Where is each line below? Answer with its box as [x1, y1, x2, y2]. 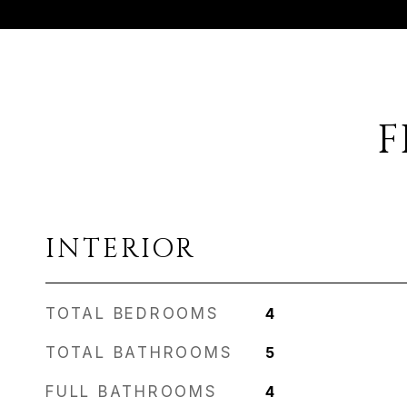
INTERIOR [45, 232, 196, 267]
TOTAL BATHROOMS [45, 343, 233, 362]
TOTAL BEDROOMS [45, 304, 220, 323]
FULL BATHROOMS [45, 382, 218, 401]
